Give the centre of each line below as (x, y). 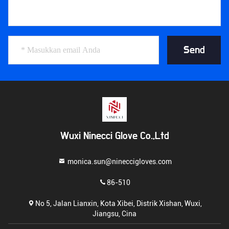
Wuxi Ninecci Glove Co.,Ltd (114, 136)
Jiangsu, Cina (114, 213)
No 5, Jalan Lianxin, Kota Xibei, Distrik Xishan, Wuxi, (119, 203)
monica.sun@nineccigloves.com (119, 161)
